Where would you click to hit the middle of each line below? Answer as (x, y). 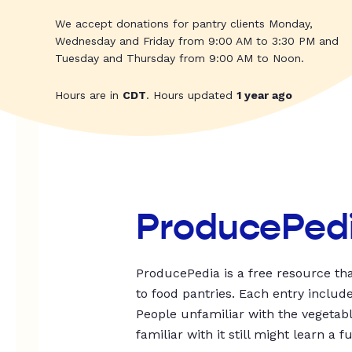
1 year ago (264, 95)
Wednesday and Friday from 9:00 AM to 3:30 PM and (197, 41)
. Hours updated (191, 95)
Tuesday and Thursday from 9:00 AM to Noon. (180, 59)
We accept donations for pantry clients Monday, (184, 24)
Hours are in (89, 95)
